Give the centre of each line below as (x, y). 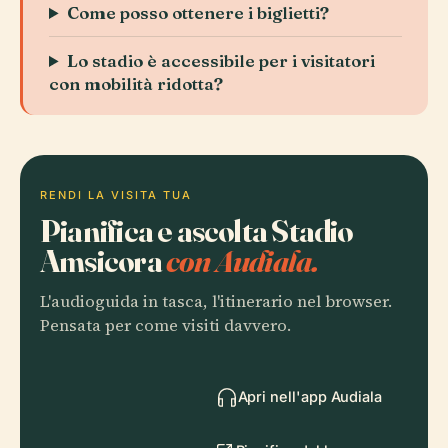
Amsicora (103, 260)
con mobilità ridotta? (136, 83)
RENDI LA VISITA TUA (116, 195)
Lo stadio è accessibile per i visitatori (221, 60)
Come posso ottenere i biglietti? (198, 12)
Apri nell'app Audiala (309, 396)
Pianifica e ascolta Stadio (196, 230)
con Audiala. (242, 260)
